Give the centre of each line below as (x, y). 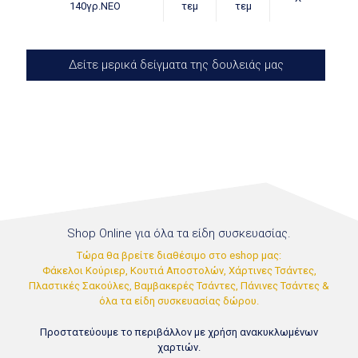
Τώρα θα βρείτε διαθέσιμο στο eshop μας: (179, 255)
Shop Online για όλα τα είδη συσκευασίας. (179, 234)
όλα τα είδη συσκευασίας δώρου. (179, 300)
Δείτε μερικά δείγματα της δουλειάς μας (176, 64)
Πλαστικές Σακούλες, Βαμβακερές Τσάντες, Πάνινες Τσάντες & (179, 285)
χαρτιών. (179, 347)
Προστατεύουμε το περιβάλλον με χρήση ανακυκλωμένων (179, 332)
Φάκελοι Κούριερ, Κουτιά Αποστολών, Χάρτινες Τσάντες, (179, 270)
